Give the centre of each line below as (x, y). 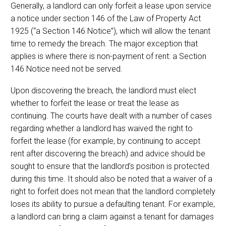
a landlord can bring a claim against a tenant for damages (112, 216)
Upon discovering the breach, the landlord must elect (103, 90)
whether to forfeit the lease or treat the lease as (95, 103)
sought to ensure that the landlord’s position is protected (110, 166)
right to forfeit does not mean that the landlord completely (113, 191)
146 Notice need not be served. (67, 69)
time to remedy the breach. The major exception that (104, 43)
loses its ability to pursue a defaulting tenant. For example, (113, 204)
